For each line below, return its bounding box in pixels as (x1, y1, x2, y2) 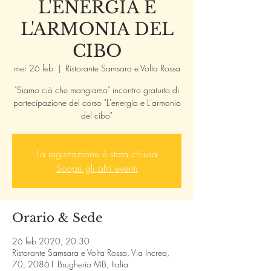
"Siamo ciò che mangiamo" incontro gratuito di (15, 84, 179, 96)
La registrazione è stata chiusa (36, 147, 157, 160)
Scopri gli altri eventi (56, 162, 138, 175)
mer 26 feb (13, 62, 53, 74)
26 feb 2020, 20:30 (12, 235, 90, 247)
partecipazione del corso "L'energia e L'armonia (13, 97, 181, 108)
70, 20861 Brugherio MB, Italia (12, 258, 128, 270)
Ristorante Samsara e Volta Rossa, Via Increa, (12, 247, 169, 258)
